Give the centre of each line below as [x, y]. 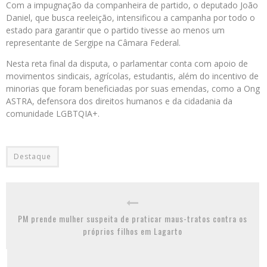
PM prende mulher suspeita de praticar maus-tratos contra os [133, 218]
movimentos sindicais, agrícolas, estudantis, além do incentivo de [132, 76]
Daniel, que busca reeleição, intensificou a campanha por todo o [131, 18]
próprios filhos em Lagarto [133, 231]
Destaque [32, 156]
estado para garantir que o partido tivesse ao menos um [115, 30]
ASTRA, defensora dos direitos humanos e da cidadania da [119, 101]
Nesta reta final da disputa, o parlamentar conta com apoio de [127, 63]
